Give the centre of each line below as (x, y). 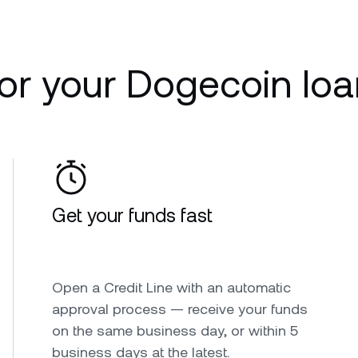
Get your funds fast (132, 215)
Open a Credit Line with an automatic (171, 287)
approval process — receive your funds (180, 308)
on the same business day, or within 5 (175, 330)
